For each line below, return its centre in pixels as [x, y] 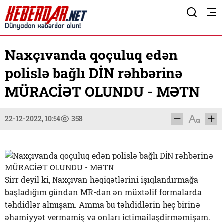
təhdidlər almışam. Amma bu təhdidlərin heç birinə [103, 204]
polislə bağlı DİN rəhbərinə [94, 73]
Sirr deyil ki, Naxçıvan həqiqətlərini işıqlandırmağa [102, 180]
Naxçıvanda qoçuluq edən [91, 55]
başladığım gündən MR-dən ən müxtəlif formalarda [103, 192]
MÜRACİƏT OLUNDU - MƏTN [102, 91]
